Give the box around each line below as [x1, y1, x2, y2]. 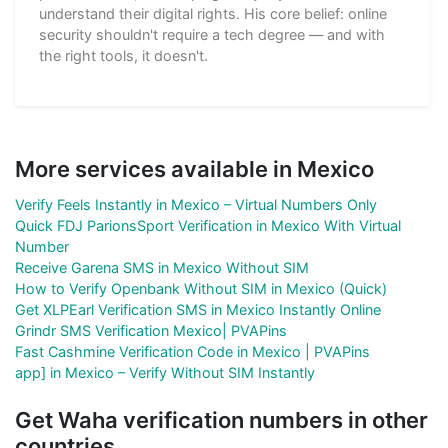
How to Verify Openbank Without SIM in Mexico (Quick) [15, 279, 387, 297]
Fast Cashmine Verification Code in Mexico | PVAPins [15, 342, 370, 360]
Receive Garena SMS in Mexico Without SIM [15, 258, 309, 276]
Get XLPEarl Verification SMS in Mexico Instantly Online [15, 300, 381, 318]
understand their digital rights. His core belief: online [39, 4, 387, 22]
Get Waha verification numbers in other [15, 406, 428, 433]
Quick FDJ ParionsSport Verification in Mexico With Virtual [15, 216, 401, 234]
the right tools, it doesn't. [39, 46, 208, 64]
